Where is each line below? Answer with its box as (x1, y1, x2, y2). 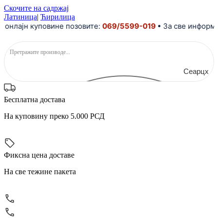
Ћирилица (40, 13, 75, 21)
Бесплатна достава (4, 95, 65, 104)
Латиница (4, 13, 37, 21)
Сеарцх (183, 67, 209, 75)
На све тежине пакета (4, 167, 76, 176)
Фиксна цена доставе (4, 151, 74, 159)
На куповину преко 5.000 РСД (4, 112, 105, 120)
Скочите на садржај (4, 4, 69, 12)
